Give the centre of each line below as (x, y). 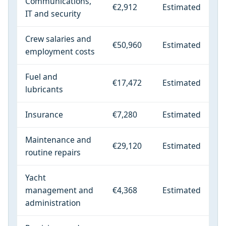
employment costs (60, 52)
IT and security (53, 14)
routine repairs (53, 153)
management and (59, 190)
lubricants (44, 90)
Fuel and (41, 77)
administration (53, 203)
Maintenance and (58, 140)
